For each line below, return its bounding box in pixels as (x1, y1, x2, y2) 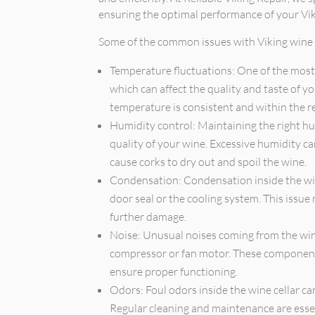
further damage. (110, 209, 187, 224)
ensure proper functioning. (110, 264, 238, 278)
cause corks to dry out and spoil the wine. (110, 154, 307, 169)
